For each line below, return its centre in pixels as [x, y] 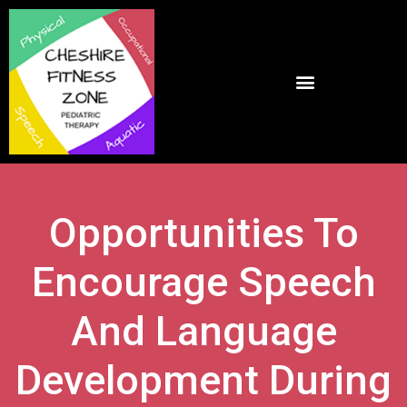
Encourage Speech [203, 282]
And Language [203, 331]
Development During [203, 380]
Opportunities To [203, 233]
